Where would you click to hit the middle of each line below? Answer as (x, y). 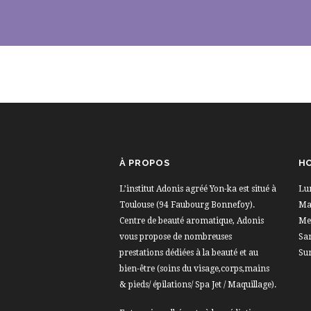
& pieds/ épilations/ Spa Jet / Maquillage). (198, 284)
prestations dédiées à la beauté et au (189, 252)
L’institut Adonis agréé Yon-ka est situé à (198, 188)
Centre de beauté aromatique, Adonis (192, 220)
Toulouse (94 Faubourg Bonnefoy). (187, 204)
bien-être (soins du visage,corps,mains (194, 268)
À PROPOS (145, 162)
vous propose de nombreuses (176, 236)
